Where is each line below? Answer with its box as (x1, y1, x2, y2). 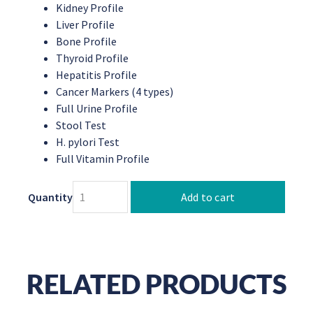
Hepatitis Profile (56, 67, 137, 82)
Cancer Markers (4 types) (56, 84, 173, 99)
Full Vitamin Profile (56, 151, 150, 166)
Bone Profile (56, 34, 117, 48)
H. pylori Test (56, 134, 119, 149)
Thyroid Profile (56, 50, 129, 65)
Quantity (28, 189, 73, 204)
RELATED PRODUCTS (26, 267, 287, 300)
